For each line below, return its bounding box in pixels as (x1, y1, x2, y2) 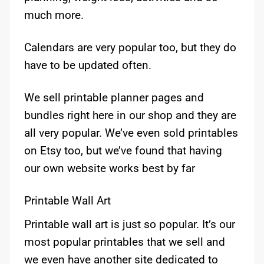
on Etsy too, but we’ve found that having (24, 144, 222, 158)
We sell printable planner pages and (24, 91, 204, 105)
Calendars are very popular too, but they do (24, 41, 236, 55)
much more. (24, 8, 84, 22)
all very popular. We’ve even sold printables (24, 126, 238, 140)
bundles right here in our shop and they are (24, 108, 236, 123)
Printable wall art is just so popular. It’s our (24, 217, 235, 231)
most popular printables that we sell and (24, 235, 225, 249)
